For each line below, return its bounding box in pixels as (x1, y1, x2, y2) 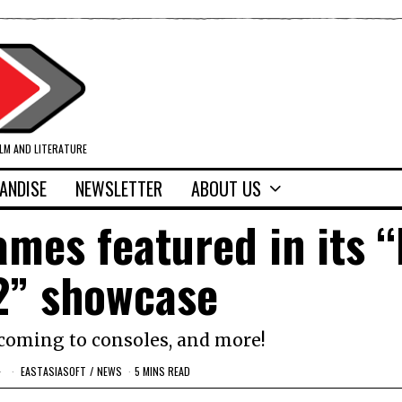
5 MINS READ (134, 363, 190, 379)
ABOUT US (191, 175, 261, 203)
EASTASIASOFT (20, 363, 86, 379)
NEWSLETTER (75, 175, 162, 203)
